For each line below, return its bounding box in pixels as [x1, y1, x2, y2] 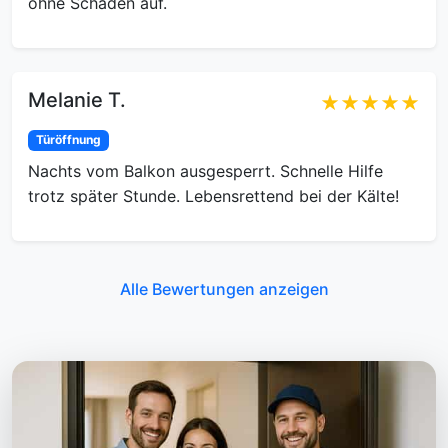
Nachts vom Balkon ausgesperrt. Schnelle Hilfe [28, 160, 383, 181]
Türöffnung [35, 132, 101, 148]
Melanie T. [28, 88, 126, 113]
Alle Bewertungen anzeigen [119, 278, 329, 299]
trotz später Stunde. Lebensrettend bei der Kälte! [28, 185, 399, 206]
